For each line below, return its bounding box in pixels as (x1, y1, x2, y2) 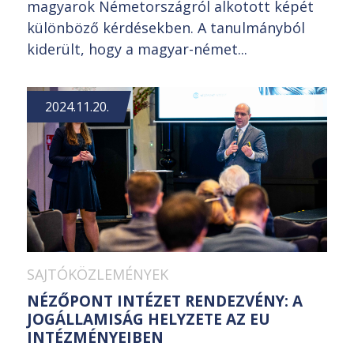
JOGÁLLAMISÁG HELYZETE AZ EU (27, 308, 270, 330)
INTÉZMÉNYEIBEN (27, 326, 164, 348)
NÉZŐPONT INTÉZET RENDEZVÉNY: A (27, 290, 303, 311)
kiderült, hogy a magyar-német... (27, 39, 247, 58)
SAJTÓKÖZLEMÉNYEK (27, 264, 168, 284)
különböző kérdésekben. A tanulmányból (27, 17, 305, 37)
